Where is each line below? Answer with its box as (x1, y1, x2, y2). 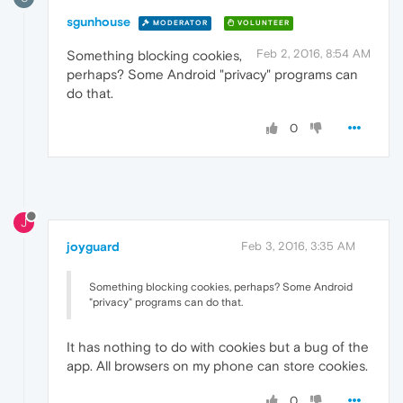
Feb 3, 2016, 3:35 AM (241, 239, 355, 254)
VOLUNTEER (235, 18, 290, 27)
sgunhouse (67, 14, 130, 30)
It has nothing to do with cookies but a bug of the (67, 339, 369, 355)
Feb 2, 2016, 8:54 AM (256, 47, 371, 61)
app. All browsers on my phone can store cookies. (67, 358, 368, 374)
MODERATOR (150, 18, 208, 27)
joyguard (67, 239, 120, 255)
